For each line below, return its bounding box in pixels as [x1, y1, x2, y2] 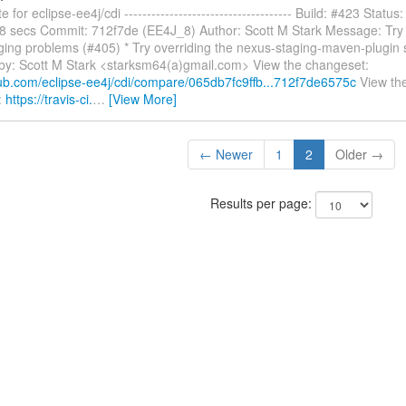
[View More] [109, 90, 177, 109]
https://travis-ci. [5, 90, 92, 109]
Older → [334, 145, 383, 164]
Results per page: [209, 194, 315, 213]
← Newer [198, 145, 253, 164]
